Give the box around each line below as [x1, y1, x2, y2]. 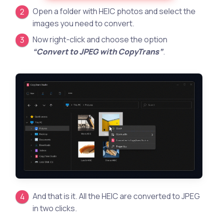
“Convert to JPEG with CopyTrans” [33, 46, 163, 57]
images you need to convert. [33, 18, 135, 29]
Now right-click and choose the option [33, 34, 168, 45]
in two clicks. [33, 202, 77, 214]
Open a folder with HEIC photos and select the [33, 5, 196, 17]
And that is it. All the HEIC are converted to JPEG [33, 190, 200, 201]
